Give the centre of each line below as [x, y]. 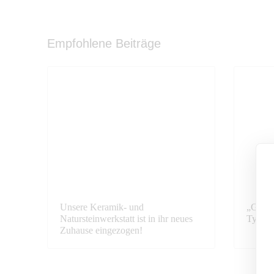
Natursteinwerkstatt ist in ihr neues [126, 219]
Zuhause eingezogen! [101, 231]
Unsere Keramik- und [102, 207]
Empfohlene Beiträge [104, 44]
